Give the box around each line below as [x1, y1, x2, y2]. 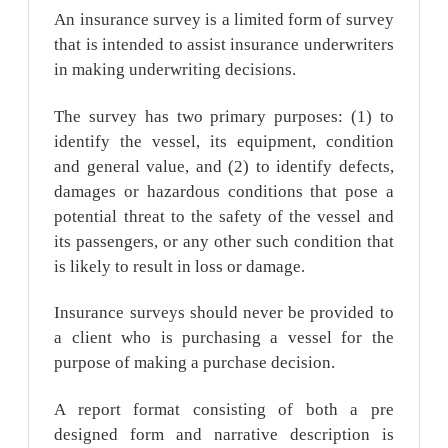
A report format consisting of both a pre [54, 400, 394, 420]
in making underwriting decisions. [54, 59, 297, 79]
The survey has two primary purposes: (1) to [54, 106, 394, 126]
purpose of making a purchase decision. [54, 353, 336, 373]
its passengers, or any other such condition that [54, 231, 394, 251]
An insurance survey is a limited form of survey [54, 9, 394, 29]
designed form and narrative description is [54, 425, 394, 445]
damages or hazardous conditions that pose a [54, 181, 394, 201]
